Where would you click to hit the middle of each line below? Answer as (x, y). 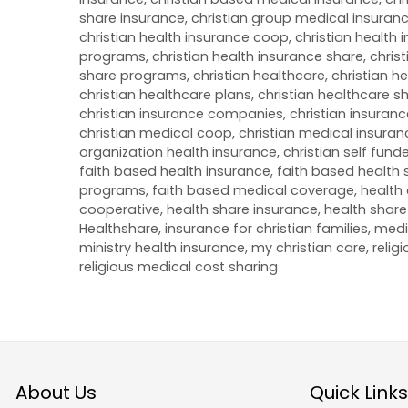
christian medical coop (156, 133)
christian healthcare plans (165, 94)
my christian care (309, 247)
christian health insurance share (258, 56)
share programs (133, 75)
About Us (56, 392)
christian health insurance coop (184, 37)
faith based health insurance (175, 171)
